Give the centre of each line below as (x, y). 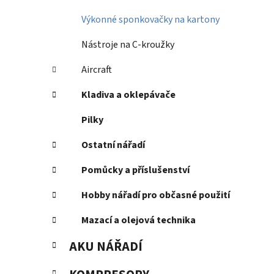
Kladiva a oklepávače (128, 95)
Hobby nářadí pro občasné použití (156, 195)
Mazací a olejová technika (139, 220)
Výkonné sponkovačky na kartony (150, 20)
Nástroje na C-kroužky (128, 45)
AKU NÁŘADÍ (106, 247)
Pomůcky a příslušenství (135, 170)
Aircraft (97, 70)
